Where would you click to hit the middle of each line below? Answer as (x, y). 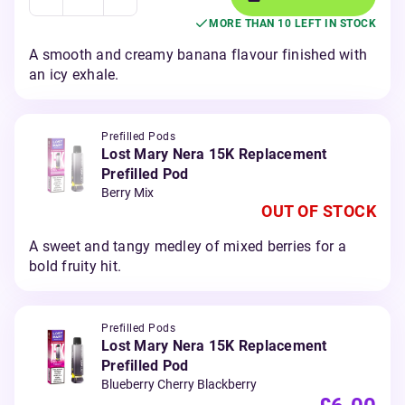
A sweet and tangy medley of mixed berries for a (188, 246)
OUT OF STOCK (319, 211)
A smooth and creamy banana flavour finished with (198, 55)
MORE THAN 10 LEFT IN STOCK (292, 24)
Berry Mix (127, 193)
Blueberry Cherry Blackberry (179, 384)
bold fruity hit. (75, 266)
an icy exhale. (74, 75)
